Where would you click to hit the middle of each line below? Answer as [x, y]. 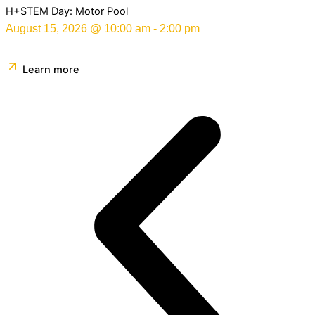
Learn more [51, 70]
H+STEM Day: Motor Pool [67, 12]
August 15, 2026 [46, 29]
